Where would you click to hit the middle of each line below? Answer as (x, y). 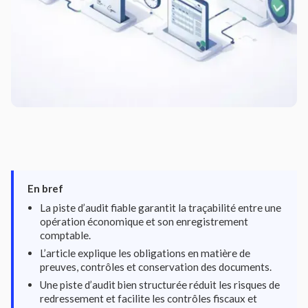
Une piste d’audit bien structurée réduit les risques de (160, 285)
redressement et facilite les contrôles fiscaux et (148, 298)
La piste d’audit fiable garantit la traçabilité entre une (161, 208)
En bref (45, 188)
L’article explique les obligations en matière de (145, 253)
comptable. (65, 235)
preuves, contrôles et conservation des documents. (156, 267)
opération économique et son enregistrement (144, 221)
